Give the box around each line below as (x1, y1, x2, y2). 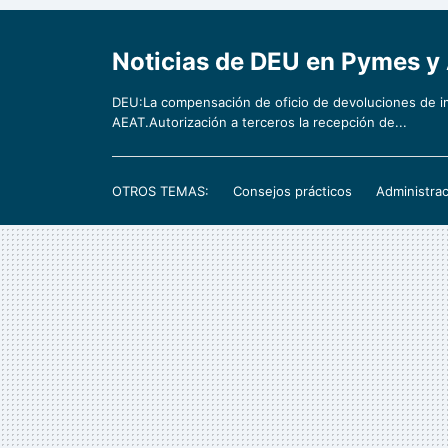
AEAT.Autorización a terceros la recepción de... (112, 113, 407, 130)
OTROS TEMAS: (112, 182, 209, 199)
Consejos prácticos (233, 182, 352, 199)
